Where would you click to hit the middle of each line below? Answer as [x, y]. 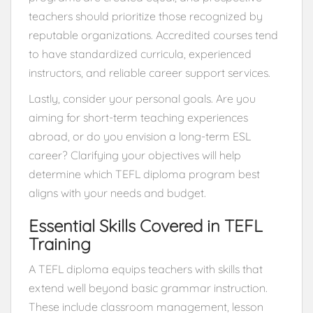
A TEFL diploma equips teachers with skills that [146, 269]
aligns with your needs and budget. [117, 192]
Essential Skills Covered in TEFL [146, 225]
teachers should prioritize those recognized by [146, 16]
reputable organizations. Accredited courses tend [153, 35]
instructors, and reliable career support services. [150, 72]
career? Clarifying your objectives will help [135, 155]
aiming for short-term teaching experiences [138, 117]
